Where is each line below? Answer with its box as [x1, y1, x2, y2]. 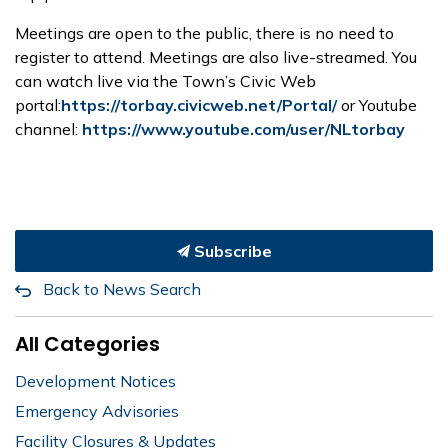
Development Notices [15, 370, 176, 391]
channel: [15, 118, 82, 139]
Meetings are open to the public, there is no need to [15, 22, 394, 43]
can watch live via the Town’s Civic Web [15, 70, 316, 91]
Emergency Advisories [15, 400, 179, 421]
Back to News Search [43, 278, 201, 299]
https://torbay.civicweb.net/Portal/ [61, 94, 337, 115]
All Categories [15, 329, 160, 358]
